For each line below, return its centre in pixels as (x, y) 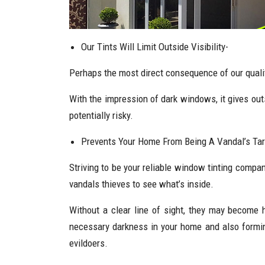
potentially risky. (101, 115)
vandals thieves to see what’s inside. (141, 184)
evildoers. (88, 243)
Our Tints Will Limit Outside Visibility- (155, 47)
